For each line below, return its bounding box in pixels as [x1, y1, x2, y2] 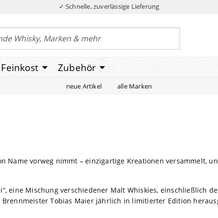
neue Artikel [66, 81, 102, 91]
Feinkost [1, 61, 39, 74]
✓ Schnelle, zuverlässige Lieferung [58, 2, 160, 11]
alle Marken [117, 81, 152, 91]
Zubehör [58, 61, 96, 74]
